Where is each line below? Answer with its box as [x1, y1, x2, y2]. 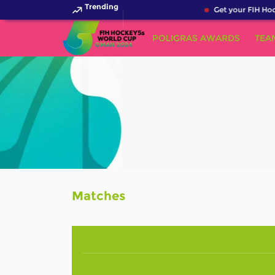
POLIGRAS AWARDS [152, 33, 240, 44]
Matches [72, 188, 125, 204]
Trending [85, 2, 118, 11]
